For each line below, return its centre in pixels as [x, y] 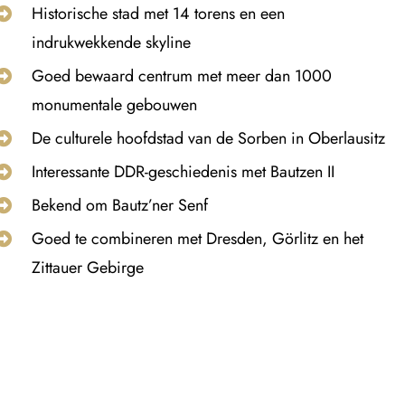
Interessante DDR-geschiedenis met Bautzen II [183, 172]
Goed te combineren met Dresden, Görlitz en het [198, 239]
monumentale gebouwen [114, 105]
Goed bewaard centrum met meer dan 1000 [182, 76]
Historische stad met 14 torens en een [158, 14]
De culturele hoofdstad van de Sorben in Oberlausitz [208, 139]
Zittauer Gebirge [88, 268]
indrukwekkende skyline [111, 43]
